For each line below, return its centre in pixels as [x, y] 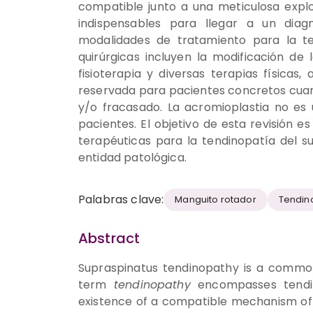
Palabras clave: [121, 199]
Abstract [109, 238]
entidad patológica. [132, 157]
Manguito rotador [216, 200]
